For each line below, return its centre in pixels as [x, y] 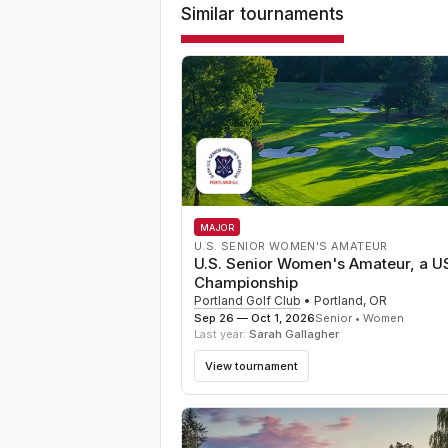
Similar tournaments [262, 14]
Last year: [221, 334]
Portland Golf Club [247, 300]
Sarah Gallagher [294, 334]
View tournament [251, 365]
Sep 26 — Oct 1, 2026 [254, 318]
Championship [246, 282]
